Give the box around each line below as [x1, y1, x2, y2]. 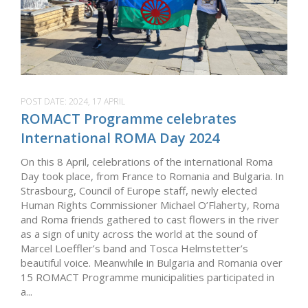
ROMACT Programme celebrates [21, 109, 236, 129]
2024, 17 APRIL [69, 96, 125, 108]
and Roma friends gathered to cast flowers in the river [21, 212, 279, 227]
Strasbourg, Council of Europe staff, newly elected [21, 184, 257, 198]
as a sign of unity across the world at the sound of [21, 227, 257, 241]
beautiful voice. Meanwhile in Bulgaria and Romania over [21, 256, 283, 270]
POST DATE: [21, 96, 69, 108]
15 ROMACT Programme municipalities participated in [21, 270, 274, 285]
